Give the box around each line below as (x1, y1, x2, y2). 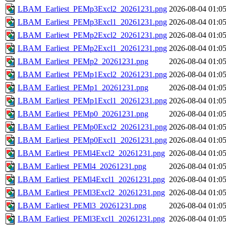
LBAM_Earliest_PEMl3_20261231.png (18, 201, 146, 210)
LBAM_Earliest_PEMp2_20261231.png (18, 57, 148, 66)
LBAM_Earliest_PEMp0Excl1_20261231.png (18, 136, 167, 145)
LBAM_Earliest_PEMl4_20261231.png (18, 162, 146, 171)
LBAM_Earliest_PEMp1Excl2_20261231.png (18, 70, 167, 79)
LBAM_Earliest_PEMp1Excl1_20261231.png (18, 96, 167, 105)
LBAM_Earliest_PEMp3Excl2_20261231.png (18, 5, 167, 14)
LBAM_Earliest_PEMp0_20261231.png (18, 109, 148, 119)
